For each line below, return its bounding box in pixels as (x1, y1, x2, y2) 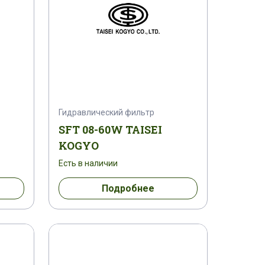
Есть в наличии (58, 158, 118, 168)
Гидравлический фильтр (58, 107, 154, 117)
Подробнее (101, 182, 154, 194)
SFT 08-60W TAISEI (58, 122, 162, 137)
